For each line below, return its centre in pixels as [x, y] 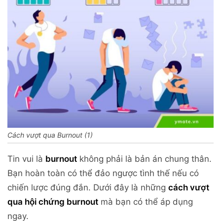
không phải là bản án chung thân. [144, 159]
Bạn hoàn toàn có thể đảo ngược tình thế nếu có [103, 173]
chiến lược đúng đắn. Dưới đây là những [88, 188]
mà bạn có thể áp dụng [146, 202]
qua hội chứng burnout [53, 202]
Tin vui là [26, 159]
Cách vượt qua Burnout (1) [50, 135]
